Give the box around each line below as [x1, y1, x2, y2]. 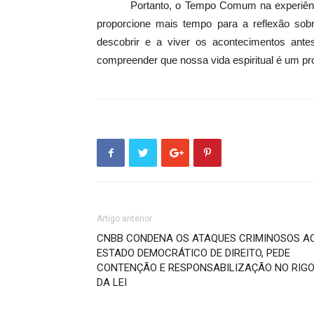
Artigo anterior [97, 214, 152, 224]
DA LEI [97, 276, 127, 289]
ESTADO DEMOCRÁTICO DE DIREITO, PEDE [97, 247, 290, 259]
